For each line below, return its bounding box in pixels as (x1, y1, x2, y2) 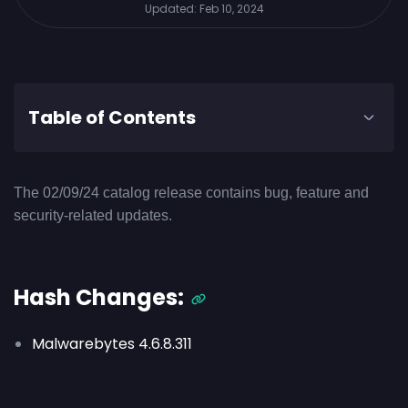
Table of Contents (28, 105, 196, 130)
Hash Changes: (14, 282, 184, 312)
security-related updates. (14, 208, 172, 223)
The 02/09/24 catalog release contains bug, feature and (14, 185, 369, 200)
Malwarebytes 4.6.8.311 (32, 333, 192, 354)
